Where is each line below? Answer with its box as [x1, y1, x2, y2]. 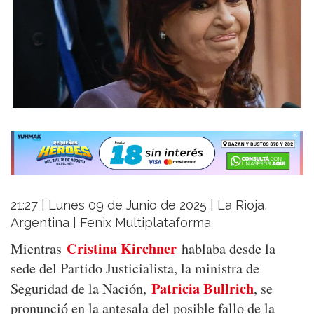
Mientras [11, 239, 67, 259]
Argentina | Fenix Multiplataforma [11, 215, 211, 231]
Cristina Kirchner [67, 238, 177, 259]
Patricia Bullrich [151, 278, 254, 299]
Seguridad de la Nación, [11, 279, 151, 299]
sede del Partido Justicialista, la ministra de [11, 259, 259, 278]
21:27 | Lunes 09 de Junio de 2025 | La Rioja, [11, 198, 267, 213]
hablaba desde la [177, 239, 275, 259]
